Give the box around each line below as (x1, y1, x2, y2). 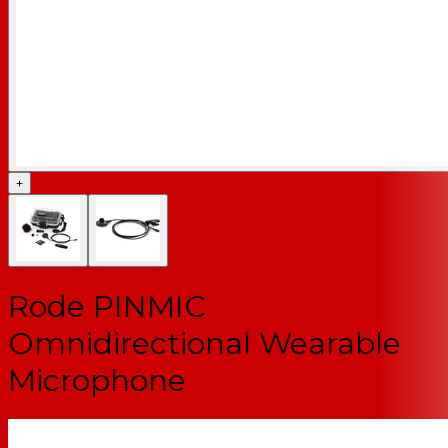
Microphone (8, 361, 186, 399)
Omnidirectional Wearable (8, 324, 401, 362)
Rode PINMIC (8, 287, 206, 325)
